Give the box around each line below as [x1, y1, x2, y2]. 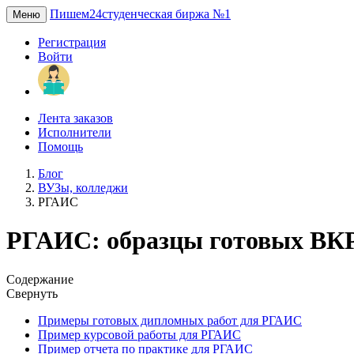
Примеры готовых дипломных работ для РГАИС [38, 313, 302, 327]
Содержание [6, 272, 73, 286]
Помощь [38, 140, 83, 153]
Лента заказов [38, 111, 113, 125]
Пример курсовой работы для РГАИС [38, 327, 241, 341]
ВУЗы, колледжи [38, 181, 128, 194]
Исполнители [38, 126, 111, 139]
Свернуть [6, 286, 58, 300]
